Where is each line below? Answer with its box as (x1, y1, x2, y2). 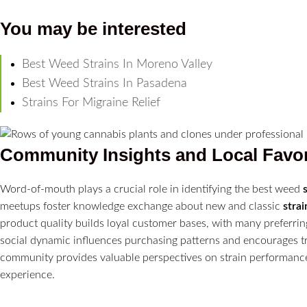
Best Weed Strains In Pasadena (22, 77, 187, 90)
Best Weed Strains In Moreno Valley (22, 58, 212, 71)
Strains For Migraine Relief (22, 97, 160, 109)
